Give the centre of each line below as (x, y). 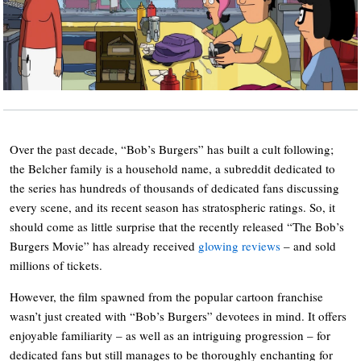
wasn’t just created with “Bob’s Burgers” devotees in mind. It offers (178, 315)
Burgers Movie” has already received (104, 245)
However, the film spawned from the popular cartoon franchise (166, 296)
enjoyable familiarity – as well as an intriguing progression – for (170, 335)
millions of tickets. (56, 265)
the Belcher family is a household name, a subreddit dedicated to (172, 168)
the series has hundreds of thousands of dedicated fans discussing (174, 187)
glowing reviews (239, 245)
